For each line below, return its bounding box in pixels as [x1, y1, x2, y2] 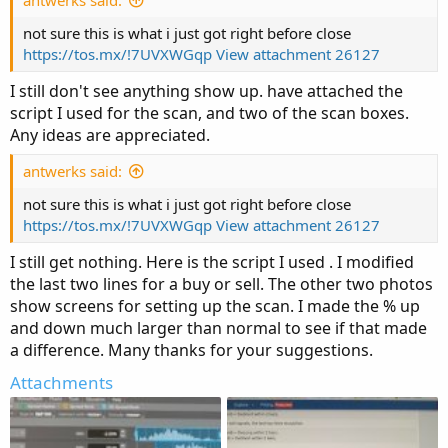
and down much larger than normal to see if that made [10, 316, 427, 339]
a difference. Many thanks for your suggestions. [10, 338, 373, 361]
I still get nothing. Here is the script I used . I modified [10, 250, 414, 273]
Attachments [10, 370, 113, 394]
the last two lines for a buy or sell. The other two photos [10, 272, 433, 295]
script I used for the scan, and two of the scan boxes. [10, 101, 409, 124]
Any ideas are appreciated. [10, 123, 210, 146]
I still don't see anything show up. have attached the [10, 79, 403, 102]
